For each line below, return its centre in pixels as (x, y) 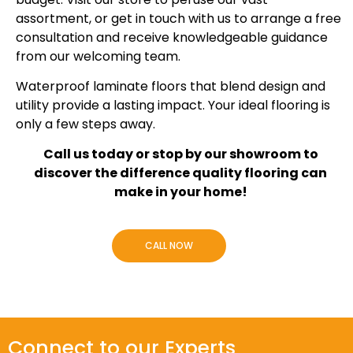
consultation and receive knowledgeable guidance (172, 37)
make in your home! (180, 192)
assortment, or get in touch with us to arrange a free (178, 18)
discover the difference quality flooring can (180, 173)
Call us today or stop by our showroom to (180, 154)
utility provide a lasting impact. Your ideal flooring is (173, 106)
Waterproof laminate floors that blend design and (171, 87)
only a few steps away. (85, 124)
